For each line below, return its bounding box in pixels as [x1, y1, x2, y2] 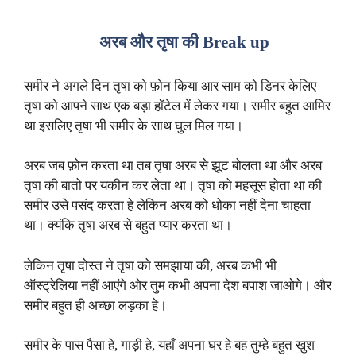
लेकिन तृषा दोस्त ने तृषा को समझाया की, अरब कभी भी [24, 257, 277, 273]
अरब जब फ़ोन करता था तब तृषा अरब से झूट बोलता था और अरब [24, 158, 322, 174]
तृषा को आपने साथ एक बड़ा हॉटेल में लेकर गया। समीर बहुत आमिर [24, 98, 331, 114]
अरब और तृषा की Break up [99, 32, 269, 52]
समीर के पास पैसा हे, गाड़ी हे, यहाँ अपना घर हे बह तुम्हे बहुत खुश [24, 338, 315, 354]
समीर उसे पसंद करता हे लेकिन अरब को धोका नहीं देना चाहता [24, 198, 311, 214]
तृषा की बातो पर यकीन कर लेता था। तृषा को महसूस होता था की [24, 178, 322, 194]
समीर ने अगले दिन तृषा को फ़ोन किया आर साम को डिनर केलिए [24, 78, 316, 94]
